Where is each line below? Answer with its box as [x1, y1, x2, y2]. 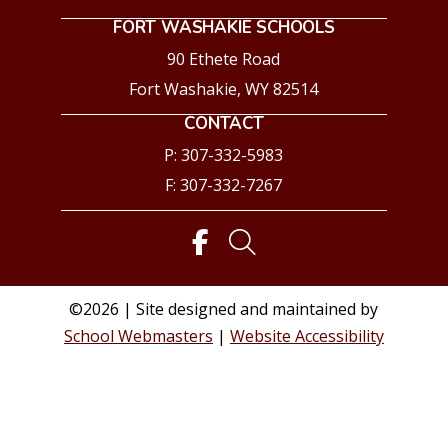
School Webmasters [63, 324, 213, 347]
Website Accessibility [229, 324, 384, 347]
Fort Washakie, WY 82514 [129, 77, 319, 100]
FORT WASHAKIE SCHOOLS [113, 15, 335, 39]
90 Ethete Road [167, 47, 281, 70]
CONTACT [184, 111, 264, 135]
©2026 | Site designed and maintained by [69, 297, 379, 320]
